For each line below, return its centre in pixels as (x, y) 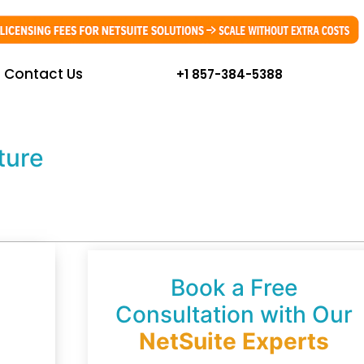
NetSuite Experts (234, 341)
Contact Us (44, 74)
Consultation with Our (234, 314)
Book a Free (234, 287)
